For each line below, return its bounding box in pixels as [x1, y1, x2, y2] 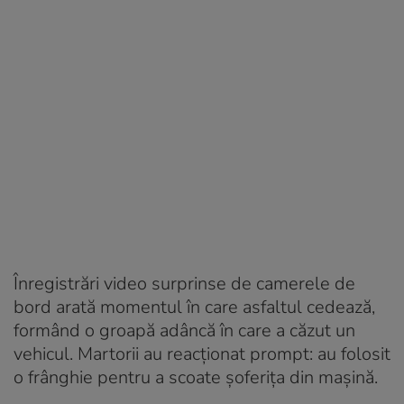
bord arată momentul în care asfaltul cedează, [14, 294, 375, 319]
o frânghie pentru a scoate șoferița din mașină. [14, 364, 378, 390]
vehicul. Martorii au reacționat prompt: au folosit [14, 341, 390, 366]
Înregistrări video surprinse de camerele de [14, 271, 355, 296]
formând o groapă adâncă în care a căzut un [14, 317, 355, 343]
